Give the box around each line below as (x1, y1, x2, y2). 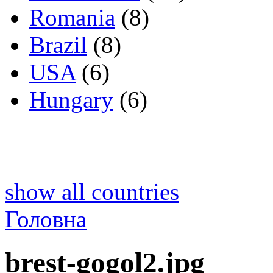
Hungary (29, 87, 113, 113)
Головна (5, 206, 87, 233)
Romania (29, 4, 115, 31)
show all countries (5, 179, 179, 205)
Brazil (29, 32, 87, 58)
